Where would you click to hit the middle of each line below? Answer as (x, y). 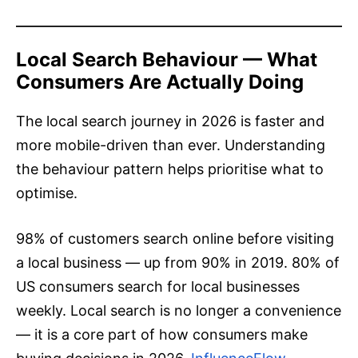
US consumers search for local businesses (158, 287)
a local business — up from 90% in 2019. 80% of (178, 263)
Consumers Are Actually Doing (160, 82)
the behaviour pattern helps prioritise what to (170, 169)
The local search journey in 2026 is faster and (170, 121)
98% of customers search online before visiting (175, 239)
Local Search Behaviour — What (167, 60)
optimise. (47, 193)
